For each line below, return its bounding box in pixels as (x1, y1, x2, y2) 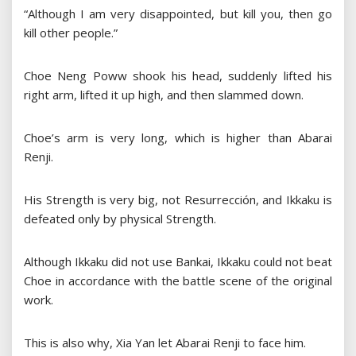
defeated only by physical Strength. (24, 211, 216, 227)
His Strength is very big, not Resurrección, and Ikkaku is (24, 192, 332, 208)
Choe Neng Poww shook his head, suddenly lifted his (24, 68, 332, 84)
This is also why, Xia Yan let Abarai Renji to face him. (24, 335, 306, 351)
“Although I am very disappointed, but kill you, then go (24, 6, 332, 22)
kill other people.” (24, 25, 118, 41)
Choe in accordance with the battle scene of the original (24, 273, 332, 289)
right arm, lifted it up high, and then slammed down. (24, 87, 304, 103)
